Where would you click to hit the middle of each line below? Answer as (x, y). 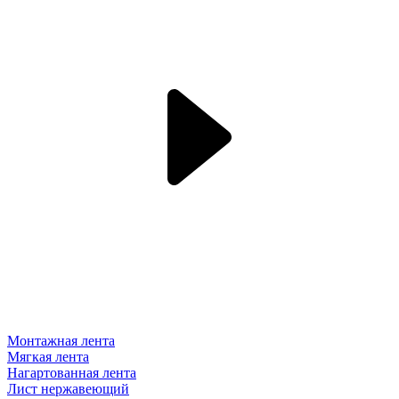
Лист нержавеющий (68, 389)
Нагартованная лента (72, 373)
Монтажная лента (61, 341)
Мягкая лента (48, 357)
